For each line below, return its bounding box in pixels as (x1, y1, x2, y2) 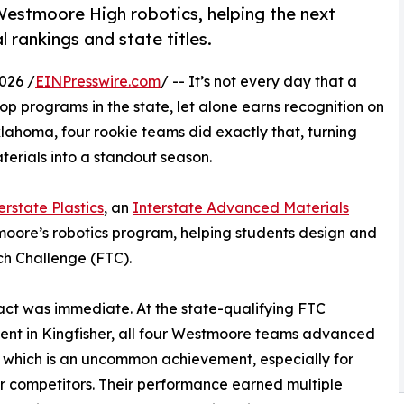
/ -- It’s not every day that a (161, 72, 357, 91)
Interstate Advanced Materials (133, 198, 349, 217)
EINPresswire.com (35, 72, 161, 91)
